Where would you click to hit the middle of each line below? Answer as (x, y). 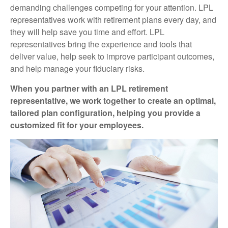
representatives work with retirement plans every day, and (113, 20)
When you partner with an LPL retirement (89, 88)
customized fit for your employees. (77, 125)
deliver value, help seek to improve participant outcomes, (112, 56)
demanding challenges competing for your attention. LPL (112, 7)
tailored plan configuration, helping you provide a (105, 113)
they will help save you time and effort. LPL (87, 32)
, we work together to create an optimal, (141, 101)
